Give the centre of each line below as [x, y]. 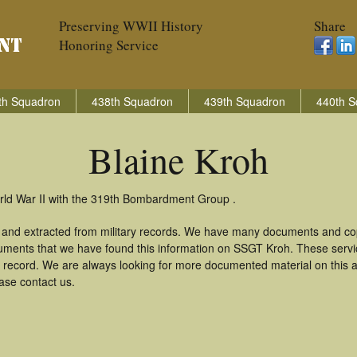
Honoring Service [109, 45]
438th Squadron [132, 101]
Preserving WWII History [131, 26]
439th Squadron [245, 101]
